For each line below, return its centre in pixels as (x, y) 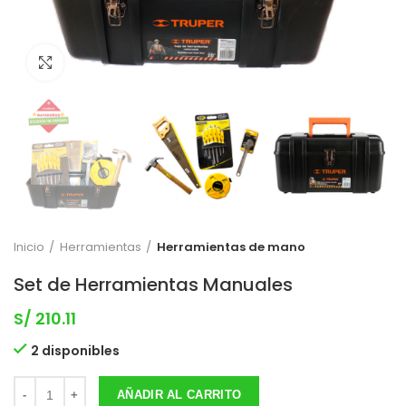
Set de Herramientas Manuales (153, 285)
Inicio (29, 247)
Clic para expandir (123, 62)
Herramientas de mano (231, 247)
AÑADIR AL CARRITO (179, 395)
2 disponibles (75, 351)
